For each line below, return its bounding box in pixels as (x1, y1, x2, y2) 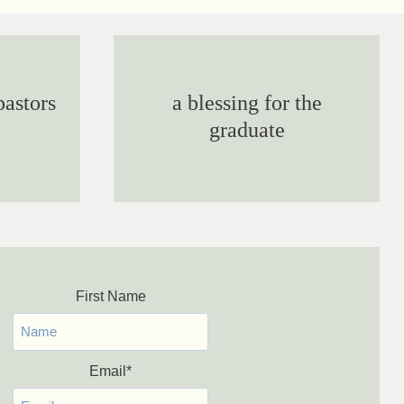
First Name (75, 288, 146, 304)
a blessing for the (171, 90, 322, 115)
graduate (208, 117, 285, 142)
